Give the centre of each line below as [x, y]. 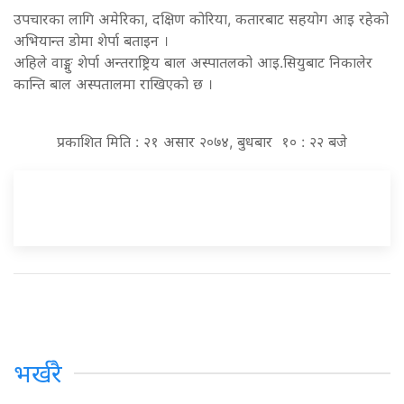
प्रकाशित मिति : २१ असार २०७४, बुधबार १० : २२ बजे [202, 141]
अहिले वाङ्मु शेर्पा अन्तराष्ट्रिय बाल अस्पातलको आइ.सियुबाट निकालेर [193, 62]
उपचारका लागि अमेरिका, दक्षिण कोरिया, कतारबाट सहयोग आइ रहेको [201, 18]
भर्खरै [38, 373]
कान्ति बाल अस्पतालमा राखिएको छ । [113, 83]
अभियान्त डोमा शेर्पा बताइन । [91, 40]
